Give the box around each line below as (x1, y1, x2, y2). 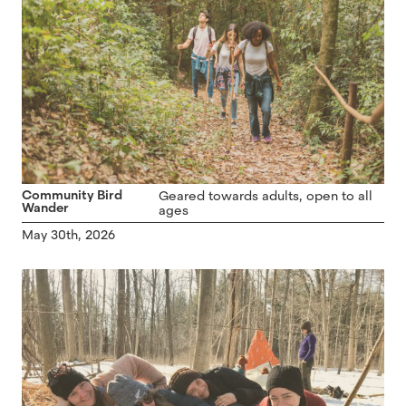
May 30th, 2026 (22, 227, 115, 244)
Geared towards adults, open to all (159, 188, 373, 205)
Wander (22, 199, 69, 217)
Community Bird (22, 187, 122, 204)
